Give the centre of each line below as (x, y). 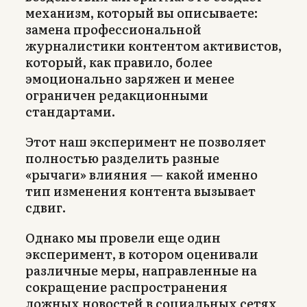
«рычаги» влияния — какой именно (142, 174)
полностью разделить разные (122, 158)
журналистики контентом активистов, (153, 45)
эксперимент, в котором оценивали (142, 254)
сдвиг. (46, 207)
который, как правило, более (119, 62)
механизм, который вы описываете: (142, 12)
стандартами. (70, 111)
